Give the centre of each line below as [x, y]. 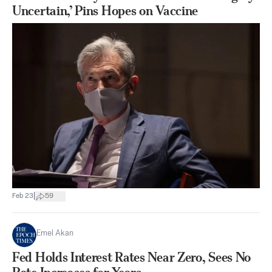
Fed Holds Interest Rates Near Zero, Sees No [132, 257]
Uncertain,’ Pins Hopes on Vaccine [105, 10]
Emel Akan [55, 233]
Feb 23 [23, 196]
